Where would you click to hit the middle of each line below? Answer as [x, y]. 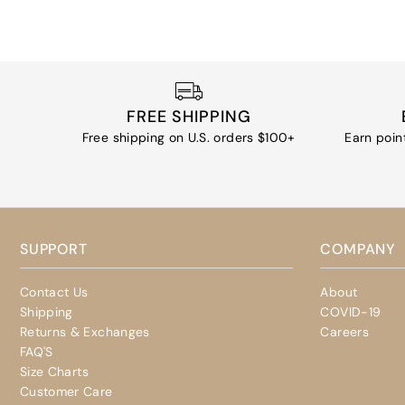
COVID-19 [351, 312]
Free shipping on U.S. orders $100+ [188, 137]
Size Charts [54, 372]
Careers [344, 332]
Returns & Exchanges [85, 332]
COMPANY [358, 250]
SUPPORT [54, 250]
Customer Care [66, 392]
